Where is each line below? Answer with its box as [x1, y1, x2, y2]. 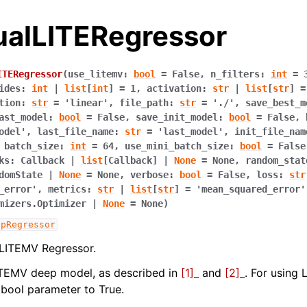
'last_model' [158, 126, 223, 137]
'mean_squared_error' [196, 184, 306, 195]
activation [147, 83, 201, 94]
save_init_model [136, 112, 218, 123]
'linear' [64, 97, 108, 108]
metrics [48, 184, 86, 195]
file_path [119, 97, 169, 108]
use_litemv [68, 69, 123, 79]
